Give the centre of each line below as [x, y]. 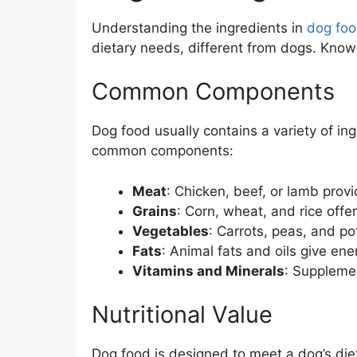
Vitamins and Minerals [208, 271]
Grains [154, 211]
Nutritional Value [182, 314]
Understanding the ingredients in [199, 27]
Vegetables [170, 231]
